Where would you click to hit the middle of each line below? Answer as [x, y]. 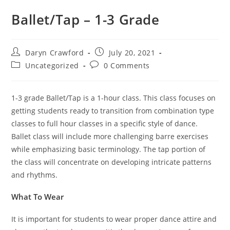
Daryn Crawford [55, 53]
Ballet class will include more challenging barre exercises [110, 137]
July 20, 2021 [132, 53]
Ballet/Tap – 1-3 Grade [85, 20]
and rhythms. [35, 175]
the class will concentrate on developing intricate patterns [112, 162]
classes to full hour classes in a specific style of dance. [105, 124]
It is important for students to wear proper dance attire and [114, 219]
